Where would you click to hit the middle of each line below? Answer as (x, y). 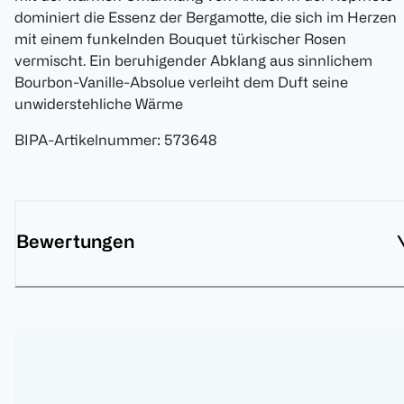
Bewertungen (75, 242)
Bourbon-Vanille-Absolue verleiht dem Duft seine (181, 83)
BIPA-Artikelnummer (86, 140)
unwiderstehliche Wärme (99, 104)
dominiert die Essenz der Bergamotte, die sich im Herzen (206, 18)
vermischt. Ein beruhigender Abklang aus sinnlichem (193, 61)
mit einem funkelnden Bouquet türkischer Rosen (180, 39)
